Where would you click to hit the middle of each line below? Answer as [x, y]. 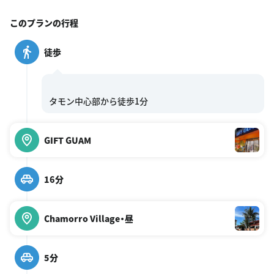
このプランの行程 [44, 22]
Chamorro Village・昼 [89, 218]
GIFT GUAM [68, 140]
